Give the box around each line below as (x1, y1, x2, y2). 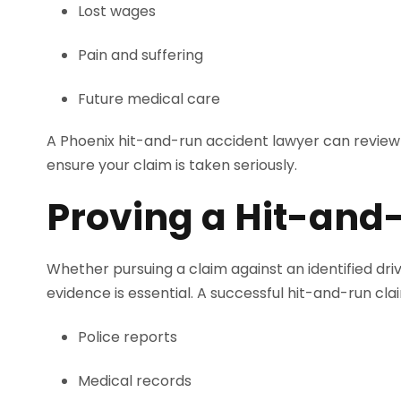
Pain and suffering (78, 45, 203, 65)
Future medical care (78, 89, 220, 109)
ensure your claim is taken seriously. (47, 155, 297, 175)
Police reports (78, 327, 177, 347)
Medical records (78, 371, 192, 391)
